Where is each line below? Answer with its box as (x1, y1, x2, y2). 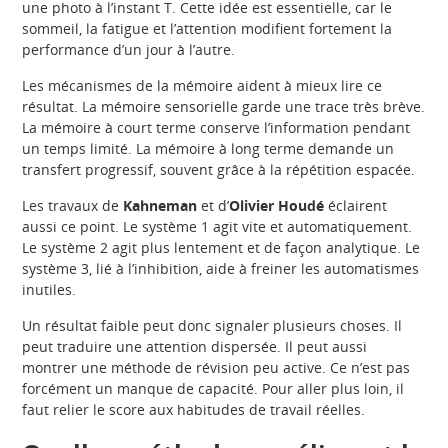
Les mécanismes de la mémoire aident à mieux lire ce (22, 76, 383, 96)
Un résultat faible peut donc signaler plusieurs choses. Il (22, 316, 403, 336)
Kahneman (123, 196, 198, 216)
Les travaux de (22, 196, 124, 216)
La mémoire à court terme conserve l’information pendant (22, 118, 411, 138)
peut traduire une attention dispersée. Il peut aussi (22, 337, 368, 357)
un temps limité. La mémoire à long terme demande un (22, 139, 395, 159)
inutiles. (22, 280, 77, 300)
